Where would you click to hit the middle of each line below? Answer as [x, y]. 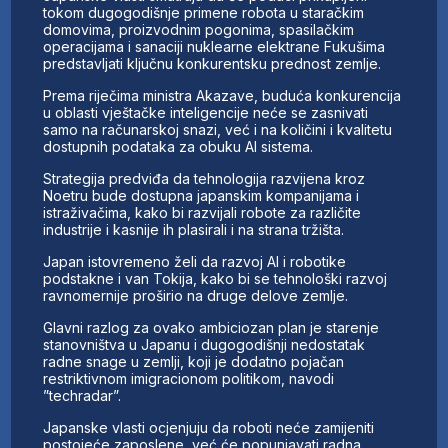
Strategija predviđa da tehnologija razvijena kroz [204, 178]
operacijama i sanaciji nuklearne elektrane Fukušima [214, 46]
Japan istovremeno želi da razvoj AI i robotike [195, 261]
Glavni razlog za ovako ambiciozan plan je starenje [211, 327]
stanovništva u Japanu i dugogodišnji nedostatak [204, 344]
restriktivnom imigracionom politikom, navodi [189, 378]
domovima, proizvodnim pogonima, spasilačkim [199, 29]
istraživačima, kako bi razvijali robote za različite [202, 212]
